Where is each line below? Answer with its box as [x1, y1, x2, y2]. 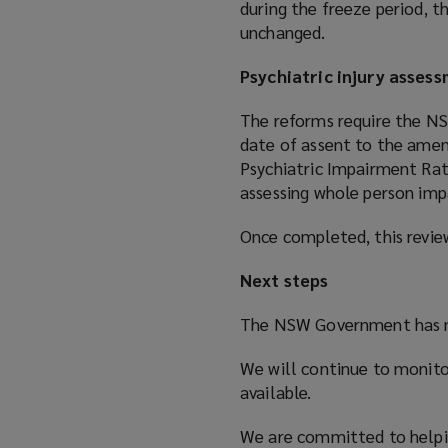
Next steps [240, 268, 329, 292]
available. [240, 380, 312, 404]
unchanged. [240, 20, 326, 44]
